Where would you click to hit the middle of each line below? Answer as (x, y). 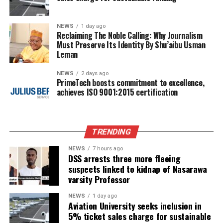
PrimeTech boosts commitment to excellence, (130, 83)
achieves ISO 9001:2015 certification (117, 92)
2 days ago (95, 74)
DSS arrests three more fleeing (124, 159)
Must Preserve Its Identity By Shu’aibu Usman (131, 45)
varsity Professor (99, 179)
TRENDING (111, 132)
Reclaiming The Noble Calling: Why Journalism (129, 36)
